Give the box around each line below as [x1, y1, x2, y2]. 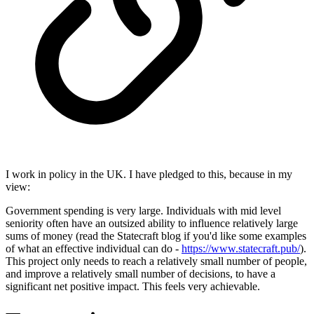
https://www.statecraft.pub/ [182, 242, 300, 254]
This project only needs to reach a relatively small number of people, [6, 254, 307, 267]
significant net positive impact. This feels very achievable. [6, 280, 260, 292]
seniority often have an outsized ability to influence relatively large [6, 217, 298, 229]
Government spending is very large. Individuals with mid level [6, 204, 281, 217]
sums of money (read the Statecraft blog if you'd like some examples [6, 229, 306, 242]
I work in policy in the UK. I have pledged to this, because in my [6, 168, 292, 180]
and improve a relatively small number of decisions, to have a [6, 267, 275, 280]
